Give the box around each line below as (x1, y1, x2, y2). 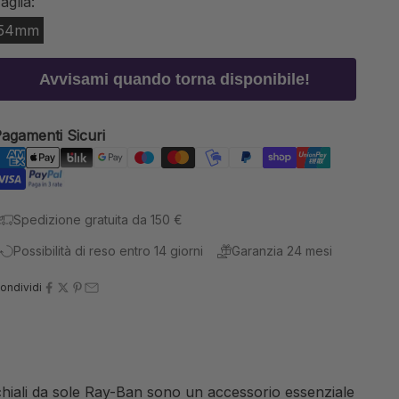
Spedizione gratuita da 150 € (13, 212, 183, 228)
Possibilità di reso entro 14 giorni (13, 243, 204, 259)
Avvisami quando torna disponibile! (38, 69, 310, 88)
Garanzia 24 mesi (232, 243, 333, 259)
